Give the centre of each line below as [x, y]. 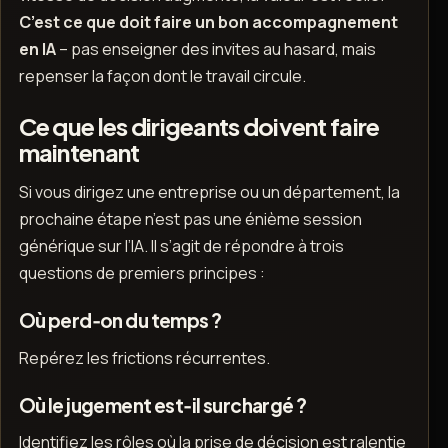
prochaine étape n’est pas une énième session [190, 218]
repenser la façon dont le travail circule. [162, 76]
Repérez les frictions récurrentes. [144, 357]
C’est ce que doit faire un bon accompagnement [208, 22]
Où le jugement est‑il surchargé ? [162, 404]
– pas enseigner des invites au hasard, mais [215, 49]
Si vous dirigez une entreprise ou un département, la [209, 191]
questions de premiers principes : [141, 272]
